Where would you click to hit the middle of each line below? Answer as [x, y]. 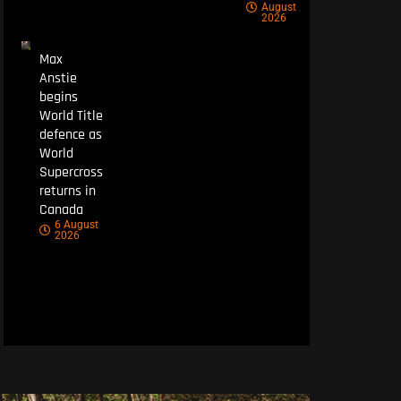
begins [58, 98]
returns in [67, 192]
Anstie [58, 79]
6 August [76, 225]
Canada [61, 210]
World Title [71, 116]
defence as [70, 135]
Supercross [71, 173]
